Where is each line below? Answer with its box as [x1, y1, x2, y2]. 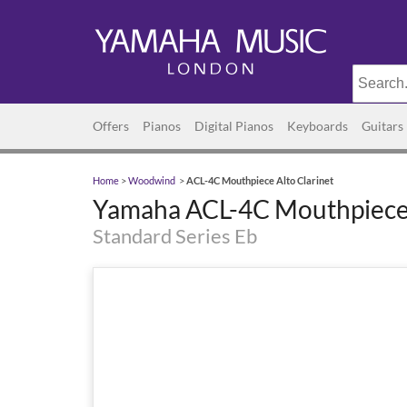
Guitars [362, 118, 403, 134]
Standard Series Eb [93, 223, 257, 248]
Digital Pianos [194, 118, 273, 134]
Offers [93, 118, 129, 134]
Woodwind [128, 175, 175, 186]
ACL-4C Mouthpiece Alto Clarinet [186, 175, 333, 186]
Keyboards [287, 118, 348, 134]
